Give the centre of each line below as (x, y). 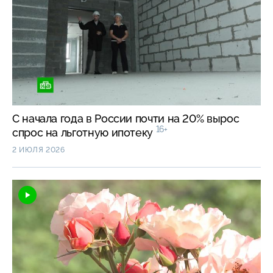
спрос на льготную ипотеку (84, 133)
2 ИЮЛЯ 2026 (39, 150)
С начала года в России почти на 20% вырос (126, 119)
